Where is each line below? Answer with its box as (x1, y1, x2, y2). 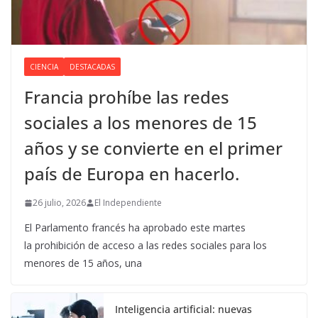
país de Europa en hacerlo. (24, 162, 239, 186)
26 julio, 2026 (33, 197, 86, 209)
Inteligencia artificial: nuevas (115, 302, 252, 317)
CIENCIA (30, 62, 58, 72)
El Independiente (94, 197, 162, 209)
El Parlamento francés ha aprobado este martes (24, 221, 246, 235)
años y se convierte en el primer (24, 136, 283, 160)
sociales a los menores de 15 (24, 111, 257, 135)
